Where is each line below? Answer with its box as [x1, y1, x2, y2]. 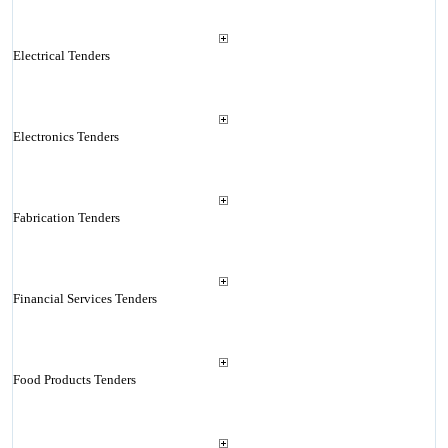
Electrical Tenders [12, 48, 110, 63]
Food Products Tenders [12, 372, 136, 387]
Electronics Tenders [12, 129, 119, 144]
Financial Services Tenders [12, 291, 157, 306]
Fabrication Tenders [12, 210, 120, 225]
